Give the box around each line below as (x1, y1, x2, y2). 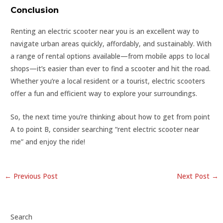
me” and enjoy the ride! (10, 136, 86, 146)
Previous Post (11, 171, 58, 181)
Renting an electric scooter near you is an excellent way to (10, 26, 200, 36)
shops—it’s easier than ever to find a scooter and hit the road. (10, 64, 211, 74)
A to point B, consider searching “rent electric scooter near (10, 124, 200, 134)
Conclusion (10, 5, 59, 15)
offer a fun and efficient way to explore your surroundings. (10, 89, 198, 99)
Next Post (176, 171, 212, 181)
